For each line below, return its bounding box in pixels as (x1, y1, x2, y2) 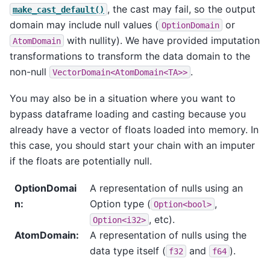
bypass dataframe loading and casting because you (10, 108, 246, 121)
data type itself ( (89, 244, 166, 257)
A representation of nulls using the (89, 228, 246, 241)
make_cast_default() (13, 4, 104, 14)
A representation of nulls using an (89, 181, 243, 194)
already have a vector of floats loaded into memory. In (10, 124, 259, 136)
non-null (10, 65, 49, 78)
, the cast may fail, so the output (107, 2, 256, 15)
